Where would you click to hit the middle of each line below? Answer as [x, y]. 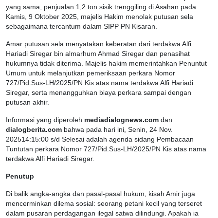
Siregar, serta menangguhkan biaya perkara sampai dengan [99, 92]
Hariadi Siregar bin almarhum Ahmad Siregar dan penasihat [98, 54]
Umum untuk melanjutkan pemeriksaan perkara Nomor [91, 73]
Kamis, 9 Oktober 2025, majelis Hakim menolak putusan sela [100, 17]
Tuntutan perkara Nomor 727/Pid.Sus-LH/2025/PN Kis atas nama [106, 149]
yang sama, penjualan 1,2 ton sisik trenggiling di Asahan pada [101, 7]
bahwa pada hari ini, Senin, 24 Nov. [117, 129]
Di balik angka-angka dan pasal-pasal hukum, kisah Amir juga [100, 194]
